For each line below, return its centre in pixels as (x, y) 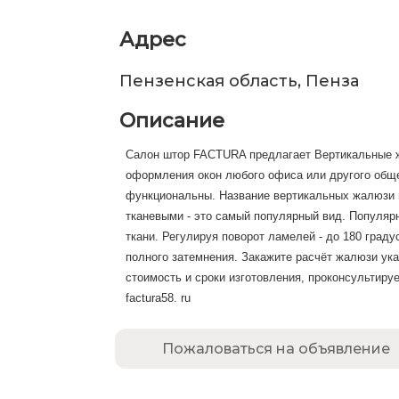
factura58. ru (158, 298)
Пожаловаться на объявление (276, 349)
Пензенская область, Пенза (239, 81)
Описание (172, 121)
